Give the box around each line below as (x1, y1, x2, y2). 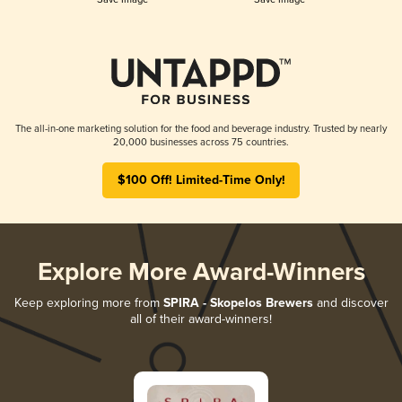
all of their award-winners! (130, 310, 272, 327)
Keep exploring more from (13, 294, 163, 310)
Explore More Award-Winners (37, 257, 365, 289)
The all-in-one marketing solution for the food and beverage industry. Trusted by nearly (15, 122, 387, 135)
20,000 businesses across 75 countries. (113, 135, 289, 148)
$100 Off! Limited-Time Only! (117, 171, 285, 188)
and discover (312, 294, 389, 310)
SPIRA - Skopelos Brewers (162, 294, 313, 311)
